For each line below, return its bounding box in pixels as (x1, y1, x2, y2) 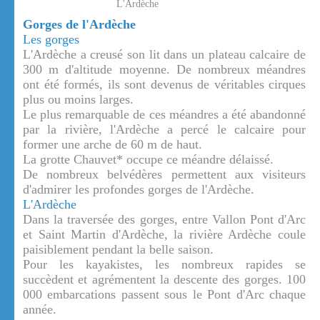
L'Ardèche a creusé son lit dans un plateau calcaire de (23, 47, 306, 62)
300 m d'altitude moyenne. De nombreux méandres (23, 62, 306, 77)
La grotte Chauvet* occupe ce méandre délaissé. (23, 152, 274, 167)
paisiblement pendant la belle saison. (23, 242, 214, 257)
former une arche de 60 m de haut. (23, 137, 202, 152)
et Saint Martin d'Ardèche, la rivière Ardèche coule (23, 227, 306, 242)
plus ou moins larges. (23, 92, 134, 107)
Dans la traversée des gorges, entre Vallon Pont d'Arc (23, 212, 306, 227)
